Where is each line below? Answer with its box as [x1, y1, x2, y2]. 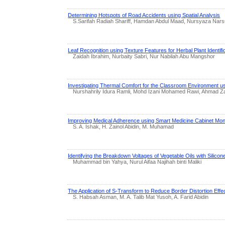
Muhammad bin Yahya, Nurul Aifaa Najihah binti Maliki [73, 158, 202, 165]
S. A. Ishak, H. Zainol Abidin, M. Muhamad [73, 123, 174, 130]
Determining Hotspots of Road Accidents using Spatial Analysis [68, 12, 220, 18]
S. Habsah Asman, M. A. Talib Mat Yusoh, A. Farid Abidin [73, 193, 209, 200]
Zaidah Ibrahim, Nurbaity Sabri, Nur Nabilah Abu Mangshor [73, 53, 215, 59]
